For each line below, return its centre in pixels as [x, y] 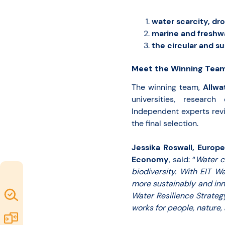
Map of [38, 195]
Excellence [45, 210]
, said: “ [182, 159]
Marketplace [48, 218]
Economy [150, 159]
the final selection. [165, 123]
